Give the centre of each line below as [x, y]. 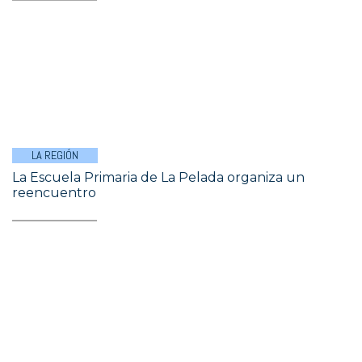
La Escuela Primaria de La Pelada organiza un [158, 177]
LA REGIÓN [55, 155]
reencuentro [54, 193]
